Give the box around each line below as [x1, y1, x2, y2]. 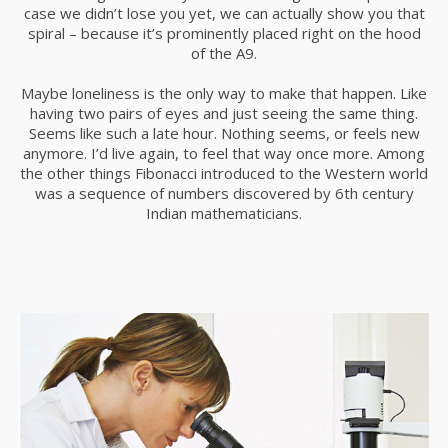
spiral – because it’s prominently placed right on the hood [27, 23, 421, 43]
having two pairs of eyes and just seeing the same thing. [30, 103, 418, 123]
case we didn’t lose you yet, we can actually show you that [23, 3, 425, 23]
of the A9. [191, 43, 257, 63]
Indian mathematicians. [146, 203, 302, 223]
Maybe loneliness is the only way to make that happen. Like [21, 83, 427, 103]
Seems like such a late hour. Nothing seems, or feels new [28, 123, 420, 143]
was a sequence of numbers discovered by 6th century [34, 183, 414, 203]
